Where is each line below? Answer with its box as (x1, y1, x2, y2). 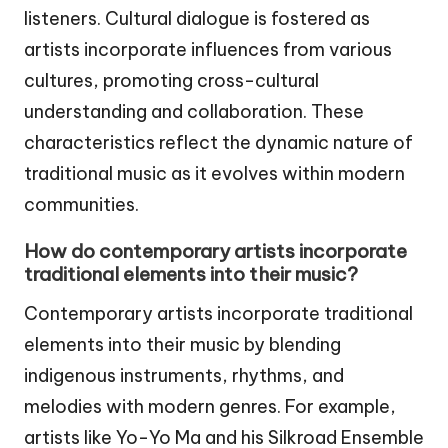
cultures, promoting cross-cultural (24, 69, 319, 93)
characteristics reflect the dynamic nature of (24, 131, 413, 155)
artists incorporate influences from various (24, 38, 392, 62)
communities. (24, 193, 139, 217)
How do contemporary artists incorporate (24, 238, 407, 263)
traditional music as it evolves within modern (24, 162, 405, 186)
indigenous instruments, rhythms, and (24, 363, 344, 387)
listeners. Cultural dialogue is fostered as (24, 7, 370, 31)
